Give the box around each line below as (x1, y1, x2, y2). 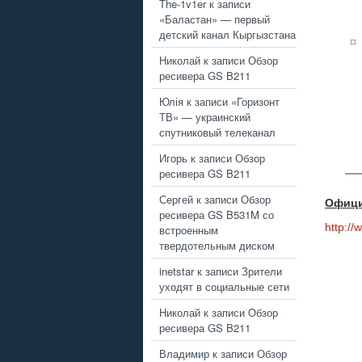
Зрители (242, 263, 282, 279)
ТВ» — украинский (159, 108, 250, 124)
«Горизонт (231, 93, 280, 109)
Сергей (159, 191, 193, 207)
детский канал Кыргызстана (159, 26, 296, 42)
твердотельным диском (159, 237, 275, 253)
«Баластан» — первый (159, 11, 270, 27)
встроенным (159, 221, 218, 238)
